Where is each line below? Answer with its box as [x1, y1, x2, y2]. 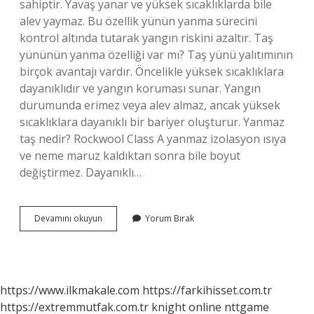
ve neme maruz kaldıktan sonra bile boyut [20, 148, 240, 163]
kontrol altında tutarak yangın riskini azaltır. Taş [20, 30, 273, 46]
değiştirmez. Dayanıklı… [20, 165, 142, 180]
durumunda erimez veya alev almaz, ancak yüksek [20, 97, 280, 113]
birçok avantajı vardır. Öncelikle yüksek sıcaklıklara [20, 64, 284, 79]
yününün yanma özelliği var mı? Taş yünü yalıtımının [20, 47, 293, 62]
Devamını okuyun [34, 212, 102, 224]
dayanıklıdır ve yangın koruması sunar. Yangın [20, 81, 261, 96]
